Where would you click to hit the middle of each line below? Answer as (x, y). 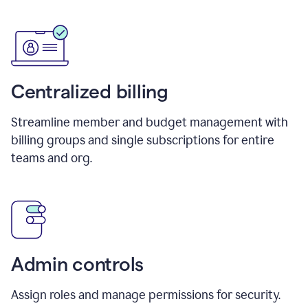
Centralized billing (90, 91)
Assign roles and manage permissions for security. (146, 295)
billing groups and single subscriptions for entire (143, 140)
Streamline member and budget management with (150, 122)
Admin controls (78, 264)
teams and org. (52, 158)
